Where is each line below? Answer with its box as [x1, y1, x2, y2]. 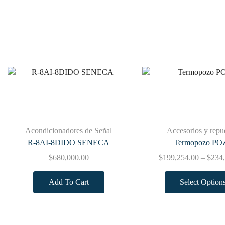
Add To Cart [48, 178, 89, 187]
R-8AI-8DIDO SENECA [28, 138, 110, 147]
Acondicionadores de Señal [25, 126, 113, 135]
